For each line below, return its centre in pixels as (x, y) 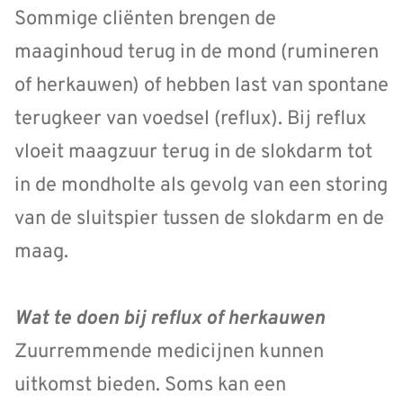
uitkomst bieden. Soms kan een (150, 386)
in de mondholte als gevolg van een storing (201, 186)
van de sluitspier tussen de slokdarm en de (199, 219)
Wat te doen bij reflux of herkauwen (170, 319)
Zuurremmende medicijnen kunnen (169, 353)
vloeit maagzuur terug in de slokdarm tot (193, 153)
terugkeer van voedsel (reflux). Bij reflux (190, 120)
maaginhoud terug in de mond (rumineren (197, 53)
